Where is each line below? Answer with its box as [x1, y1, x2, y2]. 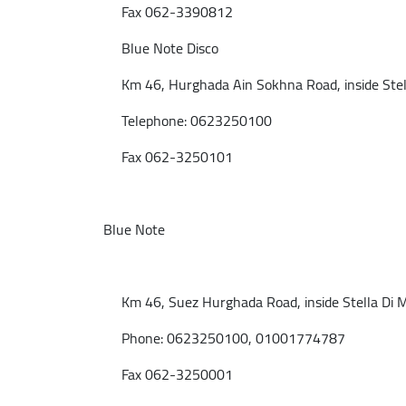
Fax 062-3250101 [103, 143, 233, 170]
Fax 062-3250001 [103, 361, 233, 388]
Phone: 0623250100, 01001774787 [103, 324, 345, 352]
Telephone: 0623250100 [103, 107, 272, 134]
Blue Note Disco [103, 34, 218, 62]
